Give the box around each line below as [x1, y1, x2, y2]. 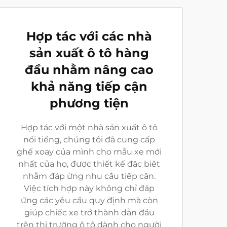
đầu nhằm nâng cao [25, 62, 154, 77]
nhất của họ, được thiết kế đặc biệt [18, 159, 160, 169]
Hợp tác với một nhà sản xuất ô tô [21, 123, 158, 132]
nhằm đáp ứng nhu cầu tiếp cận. [23, 171, 156, 181]
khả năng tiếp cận [31, 79, 147, 94]
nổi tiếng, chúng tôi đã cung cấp [23, 135, 155, 144]
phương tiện [50, 96, 129, 110]
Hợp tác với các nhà [26, 29, 152, 44]
